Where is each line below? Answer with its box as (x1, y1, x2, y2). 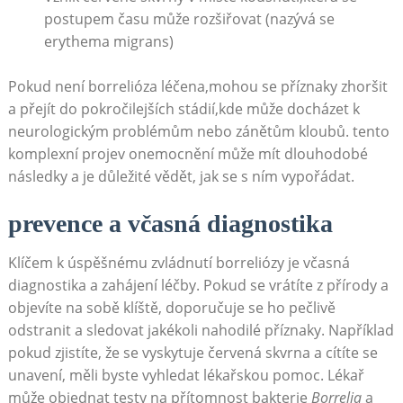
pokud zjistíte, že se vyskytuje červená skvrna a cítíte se (7, 343, 378, 363)
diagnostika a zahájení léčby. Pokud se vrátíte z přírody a (7, 275, 389, 296)
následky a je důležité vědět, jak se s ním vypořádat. (7, 166, 354, 187)
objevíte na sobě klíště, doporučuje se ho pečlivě (7, 298, 336, 318)
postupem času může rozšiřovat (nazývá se (43, 9, 335, 30)
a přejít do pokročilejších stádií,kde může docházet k (7, 99, 360, 120)
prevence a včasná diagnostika (7, 210, 333, 238)
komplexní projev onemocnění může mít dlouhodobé (7, 144, 368, 165)
